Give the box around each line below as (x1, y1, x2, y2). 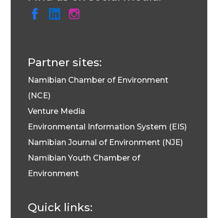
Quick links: (27, 200, 92, 215)
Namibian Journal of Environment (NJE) (27, 138, 183, 147)
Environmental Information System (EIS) (27, 122, 187, 132)
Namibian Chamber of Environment (27, 75, 168, 85)
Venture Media (27, 107, 85, 116)
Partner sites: (27, 55, 102, 70)
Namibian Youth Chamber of (27, 153, 140, 163)
